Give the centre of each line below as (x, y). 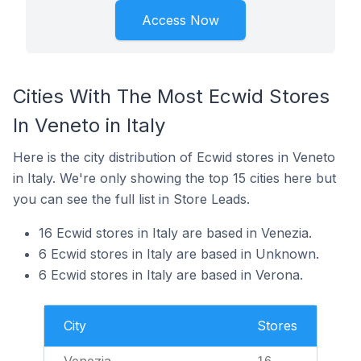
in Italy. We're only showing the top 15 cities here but (174, 178)
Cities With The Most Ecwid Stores (171, 96)
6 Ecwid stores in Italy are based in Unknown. (179, 254)
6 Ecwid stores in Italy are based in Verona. (171, 275)
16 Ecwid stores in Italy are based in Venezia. (175, 233)
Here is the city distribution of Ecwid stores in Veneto (174, 157)
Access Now (180, 20)
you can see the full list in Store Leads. (131, 199)
